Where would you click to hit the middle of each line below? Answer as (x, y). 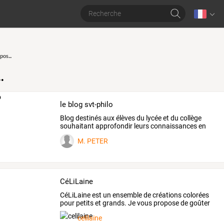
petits (84, 203)
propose (166, 203)
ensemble (127, 195)
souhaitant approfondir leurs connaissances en (133, 126)
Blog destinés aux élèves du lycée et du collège (131, 118)
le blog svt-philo (87, 104)
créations (166, 195)
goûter (199, 203)
